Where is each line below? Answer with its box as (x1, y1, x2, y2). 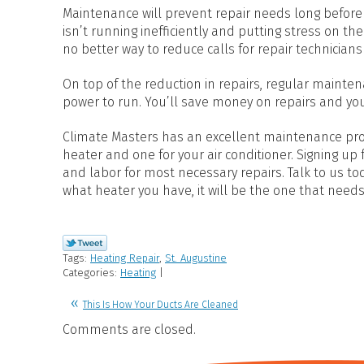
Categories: (63, 266, 120, 279)
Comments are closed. (63, 322, 196, 338)
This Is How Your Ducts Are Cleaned (83, 299, 238, 311)
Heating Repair (90, 252, 159, 265)
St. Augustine (165, 252, 227, 265)
